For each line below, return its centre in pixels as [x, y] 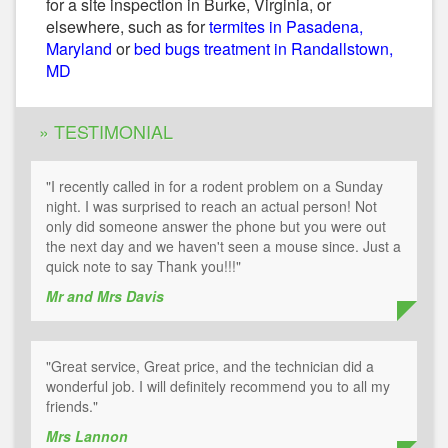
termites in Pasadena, [286, 27]
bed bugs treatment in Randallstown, [263, 49]
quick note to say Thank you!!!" [143, 266]
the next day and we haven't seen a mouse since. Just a [223, 246]
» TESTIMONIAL [106, 131]
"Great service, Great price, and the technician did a [210, 366]
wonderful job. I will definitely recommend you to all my [218, 386]
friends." [72, 406]
